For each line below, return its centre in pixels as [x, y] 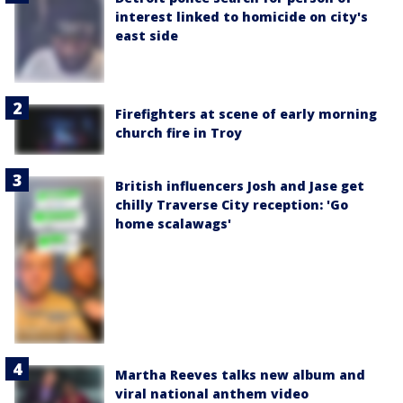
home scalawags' [173, 223]
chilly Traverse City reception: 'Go [232, 204]
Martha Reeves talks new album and [240, 374]
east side [147, 36]
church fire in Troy [179, 132]
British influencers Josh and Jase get [240, 185]
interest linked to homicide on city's [242, 17]
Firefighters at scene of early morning [246, 113]
